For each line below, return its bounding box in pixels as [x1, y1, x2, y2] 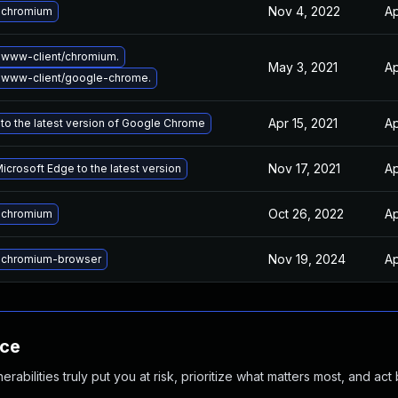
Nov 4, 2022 [268, 4, 340, 19]
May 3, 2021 [268, 60, 338, 75]
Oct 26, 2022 [268, 206, 344, 221]
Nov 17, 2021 [268, 161, 340, 176]
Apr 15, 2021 [268, 115, 338, 131]
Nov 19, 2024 [268, 251, 346, 267]
